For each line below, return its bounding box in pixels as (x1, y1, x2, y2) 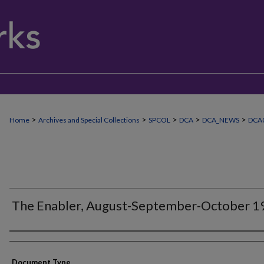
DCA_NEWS (202, 115, 239, 124)
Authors (9, 235, 52, 249)
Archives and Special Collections (38, 115, 140, 124)
